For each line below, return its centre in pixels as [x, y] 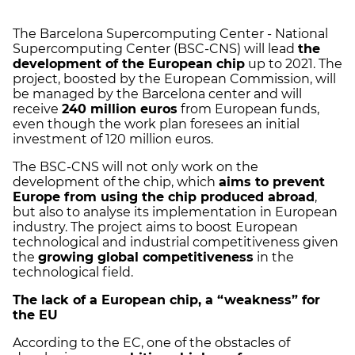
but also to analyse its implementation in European [175, 212]
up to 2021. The [294, 63]
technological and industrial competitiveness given [176, 242]
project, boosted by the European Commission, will [174, 78]
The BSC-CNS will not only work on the [136, 166]
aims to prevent [272, 181]
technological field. [73, 272]
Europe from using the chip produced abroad [164, 197]
